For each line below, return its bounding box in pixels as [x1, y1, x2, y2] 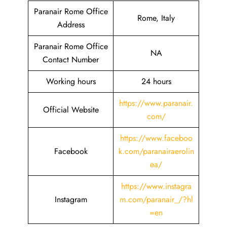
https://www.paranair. [119, 97, 193, 109]
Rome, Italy [137, 12, 175, 24]
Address [57, 19, 85, 30]
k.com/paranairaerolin [118, 145, 194, 157]
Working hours [46, 75, 96, 87]
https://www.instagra [121, 180, 192, 192]
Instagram [54, 194, 87, 205]
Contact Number [43, 54, 99, 65]
